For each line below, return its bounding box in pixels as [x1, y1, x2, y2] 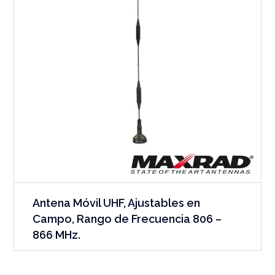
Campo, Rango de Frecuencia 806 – [33, 212, 222, 225]
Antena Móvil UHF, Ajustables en [33, 196, 201, 209]
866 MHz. [33, 228, 81, 241]
